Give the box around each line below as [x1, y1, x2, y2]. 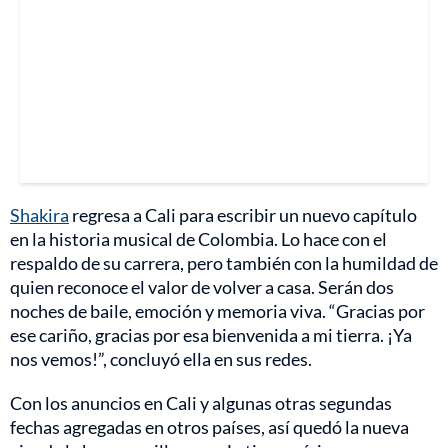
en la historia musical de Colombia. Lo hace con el [10, 228, 387, 251]
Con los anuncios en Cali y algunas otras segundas [10, 392, 392, 415]
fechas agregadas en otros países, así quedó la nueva [10, 416, 409, 439]
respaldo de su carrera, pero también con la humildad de [10, 252, 438, 275]
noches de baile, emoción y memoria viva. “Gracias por [10, 300, 425, 323]
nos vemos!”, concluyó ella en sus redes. [10, 348, 312, 371]
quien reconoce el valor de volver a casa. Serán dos [10, 276, 394, 299]
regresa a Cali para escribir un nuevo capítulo [69, 204, 417, 227]
